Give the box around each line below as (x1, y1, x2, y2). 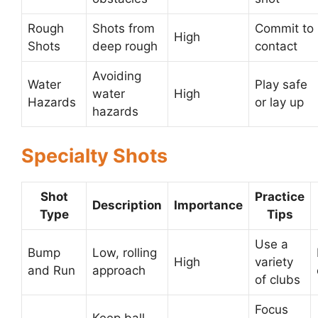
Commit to (255, 21, 314, 35)
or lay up (255, 94, 304, 109)
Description (92, 198, 162, 213)
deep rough (92, 38, 158, 53)
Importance (174, 198, 243, 213)
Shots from (92, 21, 155, 35)
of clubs (255, 273, 300, 287)
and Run (28, 263, 75, 278)
